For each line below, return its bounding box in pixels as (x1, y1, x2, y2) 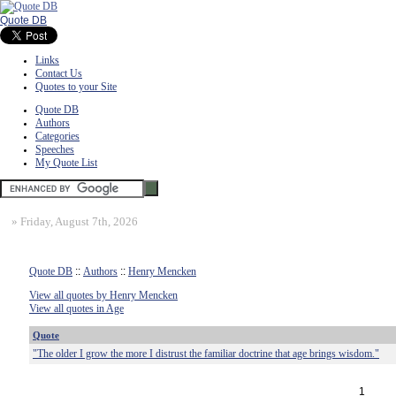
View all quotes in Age (29, 302, 124, 315)
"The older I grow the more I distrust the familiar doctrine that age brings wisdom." (33, 347, 379, 360)
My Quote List (35, 156, 97, 169)
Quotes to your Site (35, 80, 117, 93)
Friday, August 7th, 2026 (20, 215, 138, 228)
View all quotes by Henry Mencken (29, 289, 178, 301)
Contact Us (35, 67, 82, 80)
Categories (35, 130, 80, 142)
